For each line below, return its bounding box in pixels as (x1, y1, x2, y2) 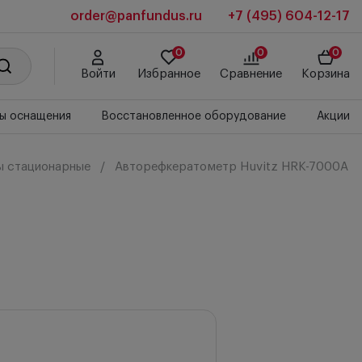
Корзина (301, 68, 350, 80)
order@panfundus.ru (70, 10, 203, 23)
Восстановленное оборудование (101, 111, 287, 122)
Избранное (137, 68, 200, 80)
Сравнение (220, 68, 282, 80)
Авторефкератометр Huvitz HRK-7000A (115, 161, 348, 173)
